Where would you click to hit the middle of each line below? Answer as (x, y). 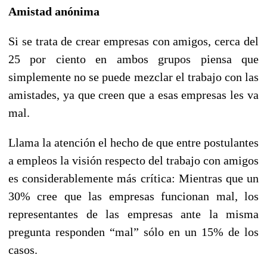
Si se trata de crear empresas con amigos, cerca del (133, 41)
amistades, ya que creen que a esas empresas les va (133, 94)
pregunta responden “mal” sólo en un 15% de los (133, 232)
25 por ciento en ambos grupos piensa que (133, 59)
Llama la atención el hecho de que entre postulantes (133, 142)
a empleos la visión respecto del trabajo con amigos (133, 160)
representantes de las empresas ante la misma (133, 214)
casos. (23, 249)
